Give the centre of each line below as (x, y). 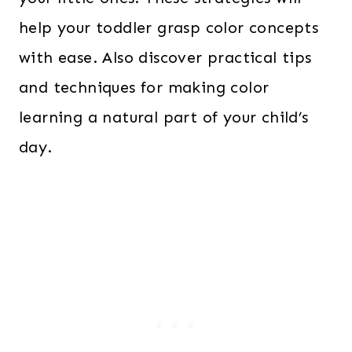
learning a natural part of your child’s (164, 117)
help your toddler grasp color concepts (169, 27)
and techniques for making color (144, 87)
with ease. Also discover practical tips (165, 57)
